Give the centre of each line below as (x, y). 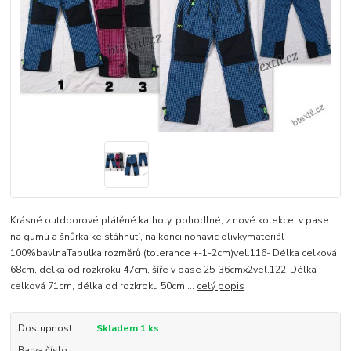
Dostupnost (45, 328)
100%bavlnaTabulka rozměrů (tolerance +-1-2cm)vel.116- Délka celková (174, 253)
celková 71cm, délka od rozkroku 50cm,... (104, 286)
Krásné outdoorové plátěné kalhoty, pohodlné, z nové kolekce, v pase (170, 220)
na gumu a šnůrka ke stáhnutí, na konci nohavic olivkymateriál (148, 236)
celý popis (221, 286)
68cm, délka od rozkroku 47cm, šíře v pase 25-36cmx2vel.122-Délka (164, 269)
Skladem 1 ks (127, 328)
